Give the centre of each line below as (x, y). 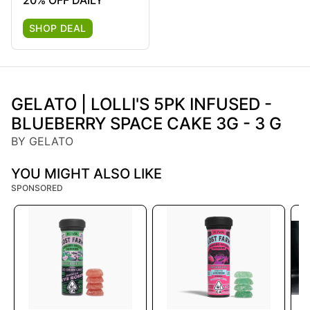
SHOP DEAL (58, 28)
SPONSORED (37, 188)
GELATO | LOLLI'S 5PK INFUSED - (142, 104)
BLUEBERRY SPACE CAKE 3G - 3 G (146, 124)
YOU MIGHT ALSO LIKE (86, 174)
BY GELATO (42, 142)
